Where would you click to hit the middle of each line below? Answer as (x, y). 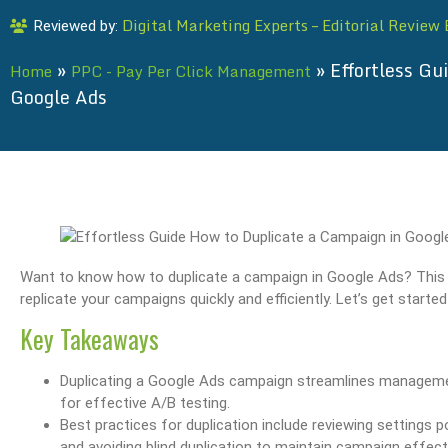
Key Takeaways (89, 339)
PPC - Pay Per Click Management (191, 71)
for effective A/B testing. (145, 403)
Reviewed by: (78, 26)
